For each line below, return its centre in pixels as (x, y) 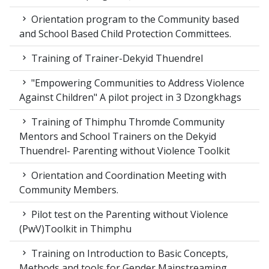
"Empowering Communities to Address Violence (137, 83)
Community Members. (69, 190)
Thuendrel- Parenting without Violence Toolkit (125, 151)
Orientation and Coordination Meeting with (128, 176)
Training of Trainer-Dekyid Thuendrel (116, 59)
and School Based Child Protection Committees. (125, 34)
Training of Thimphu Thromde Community (127, 122)
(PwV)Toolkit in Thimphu (75, 229)
